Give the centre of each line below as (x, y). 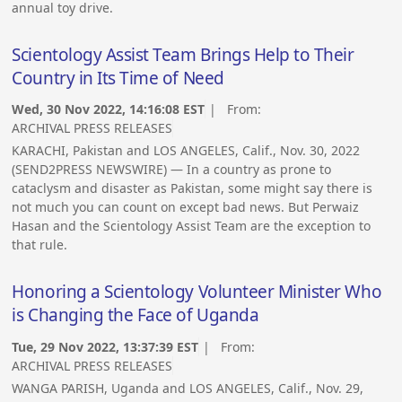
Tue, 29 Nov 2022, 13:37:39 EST (105, 346)
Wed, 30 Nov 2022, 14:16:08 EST (109, 109)
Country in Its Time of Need (118, 78)
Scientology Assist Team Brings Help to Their (183, 54)
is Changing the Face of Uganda (135, 315)
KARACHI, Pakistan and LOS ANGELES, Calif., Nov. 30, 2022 (186, 151)
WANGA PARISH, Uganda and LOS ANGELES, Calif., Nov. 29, (188, 388)
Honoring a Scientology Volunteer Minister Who (197, 292)
